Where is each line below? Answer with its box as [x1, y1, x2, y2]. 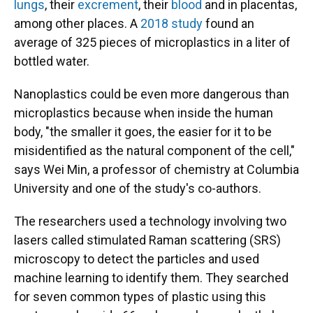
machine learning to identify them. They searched [14, 270, 289, 285]
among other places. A [14, 16, 140, 31]
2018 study [140, 16, 203, 31]
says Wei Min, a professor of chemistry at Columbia [14, 162, 299, 177]
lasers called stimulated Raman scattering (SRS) [14, 233, 281, 247]
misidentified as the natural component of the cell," [14, 143, 295, 158]
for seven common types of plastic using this [14, 289, 266, 304]
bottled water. [14, 54, 89, 68]
